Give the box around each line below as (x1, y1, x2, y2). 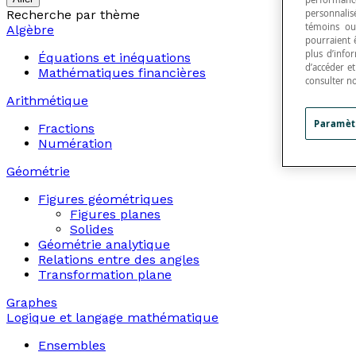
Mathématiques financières (38, 64, 206, 80)
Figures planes (70, 206, 161, 222)
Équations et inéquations (38, 49, 191, 65)
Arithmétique (6, 92, 88, 108)
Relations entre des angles (38, 251, 199, 267)
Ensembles (38, 337, 106, 353)
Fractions (38, 120, 95, 136)
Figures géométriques (38, 191, 173, 207)
